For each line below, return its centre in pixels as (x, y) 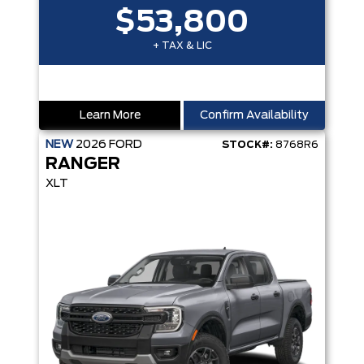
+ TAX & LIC (182, 45)
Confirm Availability (254, 115)
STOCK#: (247, 145)
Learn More (110, 115)
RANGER (83, 164)
